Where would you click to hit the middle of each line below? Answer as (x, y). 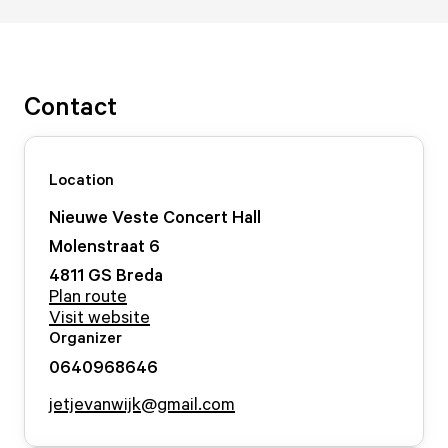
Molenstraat (97, 245)
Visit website (99, 316)
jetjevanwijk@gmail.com (142, 403)
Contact (70, 105)
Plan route (88, 295)
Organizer (85, 337)
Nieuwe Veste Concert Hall (155, 216)
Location (81, 179)
